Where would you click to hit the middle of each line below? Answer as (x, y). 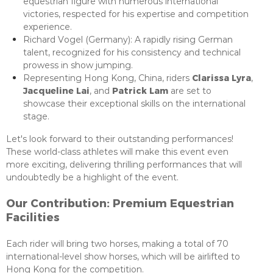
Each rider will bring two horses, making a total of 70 (117, 244)
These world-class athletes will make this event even (117, 152)
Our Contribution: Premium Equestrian (120, 203)
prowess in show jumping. (78, 65)
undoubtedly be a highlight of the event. (92, 177)
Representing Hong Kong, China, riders (108, 78)
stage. (36, 116)
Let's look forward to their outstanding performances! (120, 139)
